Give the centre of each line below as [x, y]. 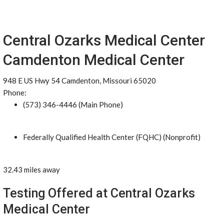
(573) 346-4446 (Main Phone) [73, 104]
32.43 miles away [31, 169]
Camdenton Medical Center [94, 60]
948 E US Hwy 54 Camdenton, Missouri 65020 [79, 80]
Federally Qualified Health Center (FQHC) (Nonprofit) [112, 137]
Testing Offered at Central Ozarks [99, 193]
